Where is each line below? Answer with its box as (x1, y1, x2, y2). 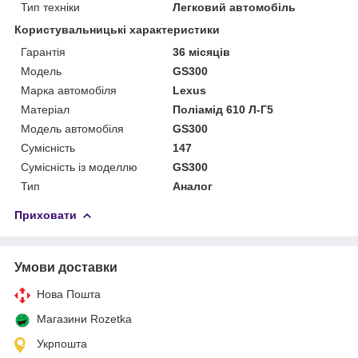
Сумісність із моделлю (21, 160, 137, 173)
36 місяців (173, 45, 231, 58)
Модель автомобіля (21, 121, 124, 135)
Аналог (173, 179, 213, 193)
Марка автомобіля (21, 83, 117, 97)
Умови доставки (14, 260, 117, 274)
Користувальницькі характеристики (14, 22, 220, 36)
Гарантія (21, 45, 66, 58)
